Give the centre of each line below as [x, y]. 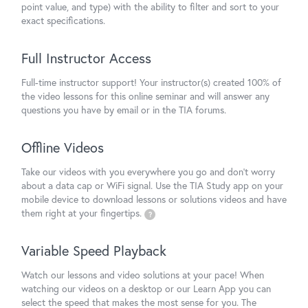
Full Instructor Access [86, 58]
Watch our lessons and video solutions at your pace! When [143, 275]
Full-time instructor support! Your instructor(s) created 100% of [151, 82]
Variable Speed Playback [94, 251]
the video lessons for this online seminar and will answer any [145, 96]
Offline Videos [63, 147]
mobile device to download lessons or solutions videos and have [154, 199]
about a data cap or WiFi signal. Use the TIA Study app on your [152, 185]
